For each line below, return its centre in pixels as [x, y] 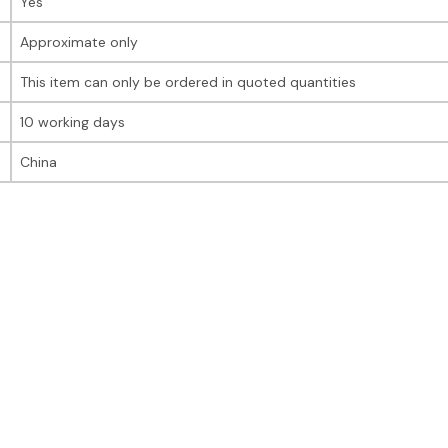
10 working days [72, 121]
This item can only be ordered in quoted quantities [188, 81]
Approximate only [79, 41]
